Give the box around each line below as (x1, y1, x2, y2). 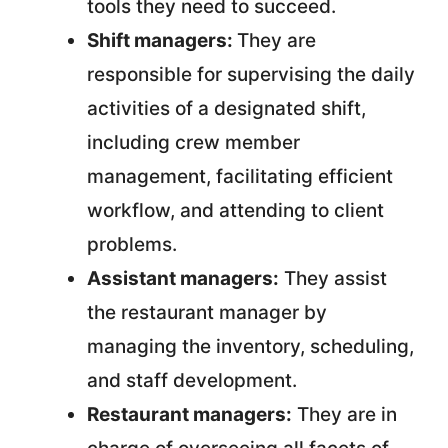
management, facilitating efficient (87, 165, 393, 188)
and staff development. (87, 369, 297, 392)
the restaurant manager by (87, 301, 327, 324)
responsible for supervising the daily (87, 63, 415, 86)
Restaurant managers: (87, 403, 292, 426)
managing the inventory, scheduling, (87, 335, 414, 358)
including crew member (87, 131, 300, 154)
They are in (292, 403, 397, 426)
